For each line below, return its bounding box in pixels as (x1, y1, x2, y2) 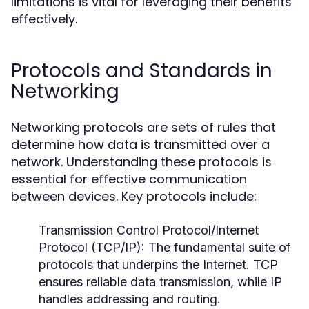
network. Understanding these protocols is (11, 153, 272, 170)
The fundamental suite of (145, 240, 291, 255)
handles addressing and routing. (39, 292, 221, 306)
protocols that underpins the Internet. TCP (39, 257, 278, 272)
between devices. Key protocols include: (11, 188, 257, 205)
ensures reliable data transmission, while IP (39, 275, 282, 289)
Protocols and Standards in (11, 57, 272, 84)
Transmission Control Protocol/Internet (39, 223, 259, 237)
